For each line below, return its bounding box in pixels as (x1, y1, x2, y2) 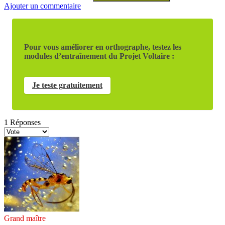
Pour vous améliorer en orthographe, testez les (24, 42, 181, 51)
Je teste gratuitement (32, 80, 102, 89)
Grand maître (4, 213, 46, 222)
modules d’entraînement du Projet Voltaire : (24, 51, 174, 60)
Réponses (8, 118, 41, 127)
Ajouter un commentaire (4, 1, 81, 10)
